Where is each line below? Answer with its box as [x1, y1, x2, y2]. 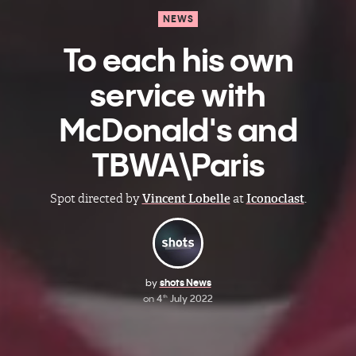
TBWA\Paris [91, 145, 265, 185]
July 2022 [168, 292, 213, 304]
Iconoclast [246, 192, 304, 206]
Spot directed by [49, 192, 142, 206]
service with [90, 75, 266, 115]
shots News [159, 277, 211, 288]
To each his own [63, 40, 293, 80]
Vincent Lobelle [141, 192, 230, 206]
